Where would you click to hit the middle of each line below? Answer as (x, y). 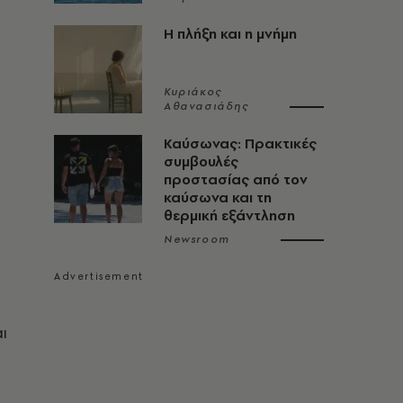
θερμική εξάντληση (229, 215)
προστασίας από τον (236, 179)
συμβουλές (201, 161)
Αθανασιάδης (206, 106)
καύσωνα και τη (218, 197)
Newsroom (197, 239)
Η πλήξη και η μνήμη (230, 34)
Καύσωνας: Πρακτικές (240, 143)
